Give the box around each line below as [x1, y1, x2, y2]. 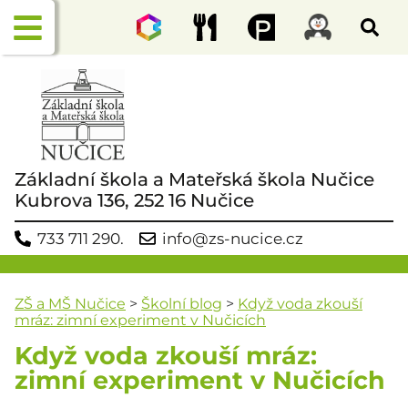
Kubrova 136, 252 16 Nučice [15, 189, 254, 211]
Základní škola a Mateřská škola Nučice [15, 168, 374, 190]
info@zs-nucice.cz [162, 229, 303, 248]
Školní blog [141, 294, 222, 312]
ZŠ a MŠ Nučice [15, 294, 126, 312]
